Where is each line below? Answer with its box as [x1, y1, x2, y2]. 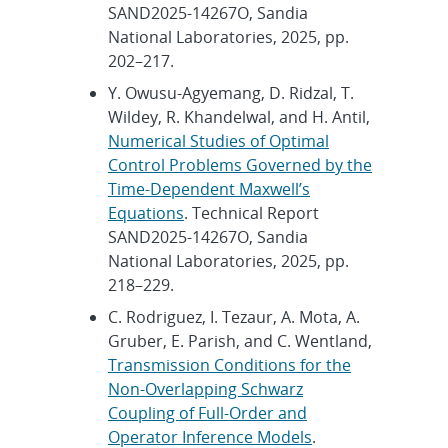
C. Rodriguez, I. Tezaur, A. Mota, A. [108, 305, 360, 328]
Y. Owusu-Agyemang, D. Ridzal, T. [108, 81, 354, 104]
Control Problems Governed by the [108, 153, 372, 176]
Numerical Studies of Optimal [108, 129, 329, 152]
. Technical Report [184, 201, 319, 224]
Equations [108, 201, 184, 224]
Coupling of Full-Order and [108, 401, 307, 424]
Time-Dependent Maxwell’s [108, 177, 310, 200]
